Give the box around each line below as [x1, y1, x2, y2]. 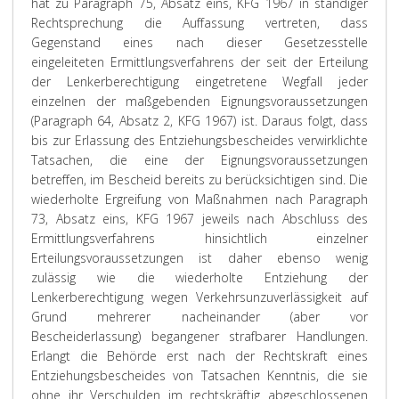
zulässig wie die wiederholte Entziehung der [31, 269, 368, 286]
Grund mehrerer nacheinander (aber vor [31, 308, 368, 325]
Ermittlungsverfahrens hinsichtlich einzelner [31, 230, 368, 247]
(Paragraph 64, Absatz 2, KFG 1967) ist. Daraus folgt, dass [31, 112, 368, 129]
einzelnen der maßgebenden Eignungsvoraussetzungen [31, 93, 368, 110]
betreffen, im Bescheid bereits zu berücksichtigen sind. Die [31, 171, 368, 188]
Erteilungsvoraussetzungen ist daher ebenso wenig [31, 249, 368, 266]
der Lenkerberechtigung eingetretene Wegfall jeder [31, 73, 368, 90]
